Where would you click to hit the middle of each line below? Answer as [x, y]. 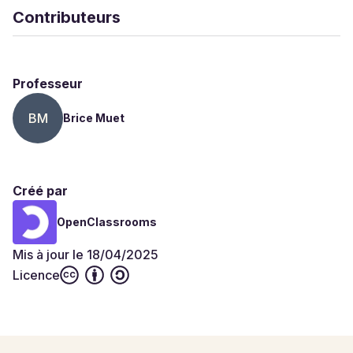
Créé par [40, 191]
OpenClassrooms [107, 222]
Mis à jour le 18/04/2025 [85, 255]
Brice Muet [94, 118]
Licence [36, 275]
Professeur [48, 84]
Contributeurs [67, 17]
